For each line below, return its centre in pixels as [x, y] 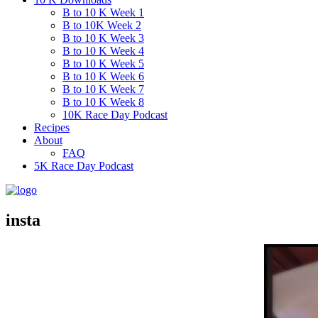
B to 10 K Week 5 [103, 64]
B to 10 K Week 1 [103, 12]
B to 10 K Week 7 [103, 89]
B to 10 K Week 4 [103, 51]
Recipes [52, 127]
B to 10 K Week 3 [103, 38]
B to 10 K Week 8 [103, 102]
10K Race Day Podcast [115, 115]
